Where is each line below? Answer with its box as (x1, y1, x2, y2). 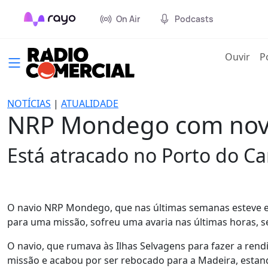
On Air (116, 13, 140, 25)
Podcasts (175, 13, 214, 25)
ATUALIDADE (61, 97, 118, 110)
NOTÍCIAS (7, 97, 51, 110)
